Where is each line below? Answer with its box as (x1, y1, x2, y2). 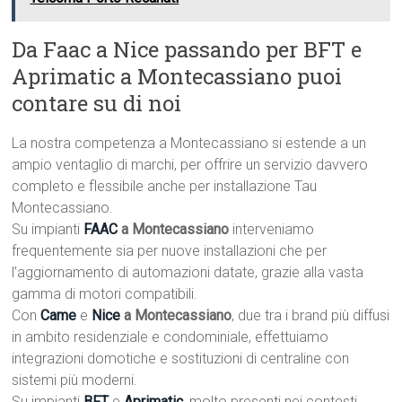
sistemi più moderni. (12, 371, 138, 389)
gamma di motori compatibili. (12, 285, 198, 303)
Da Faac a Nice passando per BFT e (12, 35, 363, 65)
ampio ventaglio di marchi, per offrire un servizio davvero (12, 156, 369, 174)
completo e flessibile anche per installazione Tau (12, 178, 318, 196)
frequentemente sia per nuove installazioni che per (12, 242, 328, 260)
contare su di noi (12, 89, 182, 118)
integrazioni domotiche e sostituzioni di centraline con (12, 350, 350, 368)
